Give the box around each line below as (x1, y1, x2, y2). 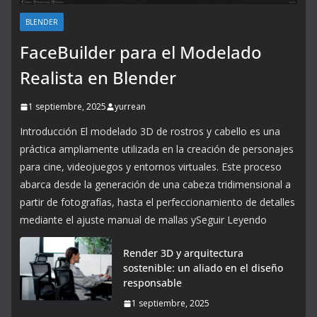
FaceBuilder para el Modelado (20, 40, 262, 64)
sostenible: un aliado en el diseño (123, 261, 283, 275)
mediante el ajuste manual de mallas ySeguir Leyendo (20, 213, 267, 226)
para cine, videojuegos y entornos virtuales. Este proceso (20, 160, 282, 173)
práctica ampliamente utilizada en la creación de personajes (20, 142, 294, 156)
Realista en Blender (20, 66, 176, 89)
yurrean (115, 100, 146, 113)
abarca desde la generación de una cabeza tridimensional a (20, 178, 291, 191)
